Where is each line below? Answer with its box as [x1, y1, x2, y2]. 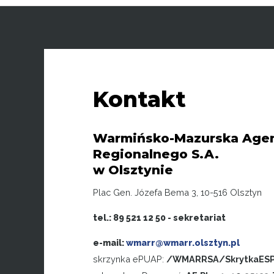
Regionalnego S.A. [93, 146, 219, 161]
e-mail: [93, 237, 126, 248]
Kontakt [93, 86, 186, 113]
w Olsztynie [93, 161, 173, 177]
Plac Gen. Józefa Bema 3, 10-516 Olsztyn [93, 187, 262, 198]
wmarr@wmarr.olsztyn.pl [126, 237, 240, 248]
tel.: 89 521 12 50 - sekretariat [93, 212, 226, 223]
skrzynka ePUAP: [93, 253, 166, 264]
